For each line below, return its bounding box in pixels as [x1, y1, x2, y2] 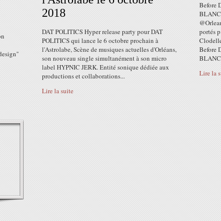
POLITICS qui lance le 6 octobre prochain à [42, 36, 158, 45]
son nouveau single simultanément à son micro [42, 54, 167, 63]
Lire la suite [42, 86, 74, 95]
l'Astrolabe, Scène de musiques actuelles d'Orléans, [42, 45, 177, 54]
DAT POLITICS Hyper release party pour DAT [42, 27, 163, 36]
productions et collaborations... [42, 72, 125, 80]
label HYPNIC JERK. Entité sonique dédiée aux [42, 63, 169, 72]
